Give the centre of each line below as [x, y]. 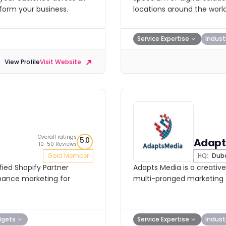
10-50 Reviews [58, 144]
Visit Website [61, 62]
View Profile [22, 62]
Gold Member [68, 156]
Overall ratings [57, 137]
